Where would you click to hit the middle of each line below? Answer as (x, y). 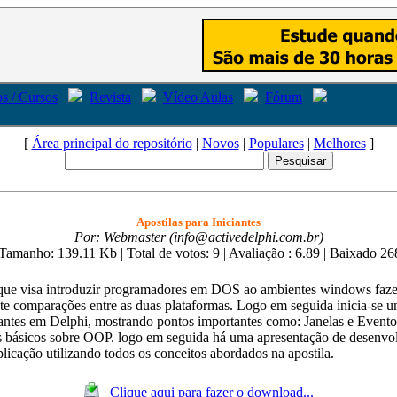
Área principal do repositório (112, 143)
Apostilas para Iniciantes (198, 222)
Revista (110, 97)
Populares (276, 143)
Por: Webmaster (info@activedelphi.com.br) (198, 237)
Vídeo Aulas (198, 97)
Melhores (339, 143)
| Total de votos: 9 (170, 253)
